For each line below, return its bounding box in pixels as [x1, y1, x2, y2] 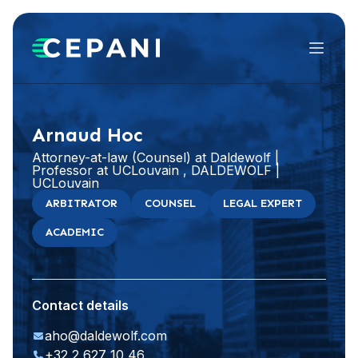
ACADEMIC [46, 225, 104, 239]
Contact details [32, 297, 129, 313]
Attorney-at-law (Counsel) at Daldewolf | [32, 149, 279, 165]
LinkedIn [256, 83, 304, 97]
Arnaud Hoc [32, 123, 142, 146]
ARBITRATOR [46, 197, 117, 210]
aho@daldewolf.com [45, 328, 167, 344]
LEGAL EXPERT [223, 197, 302, 210]
